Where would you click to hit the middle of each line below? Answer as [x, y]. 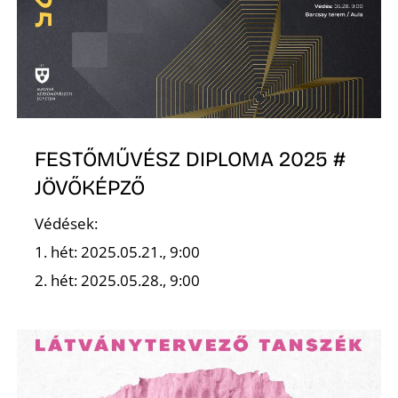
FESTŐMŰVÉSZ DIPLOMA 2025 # [191, 159]
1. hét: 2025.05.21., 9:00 [118, 252]
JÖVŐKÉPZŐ [90, 187]
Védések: [67, 224]
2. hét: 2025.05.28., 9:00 [118, 281]
